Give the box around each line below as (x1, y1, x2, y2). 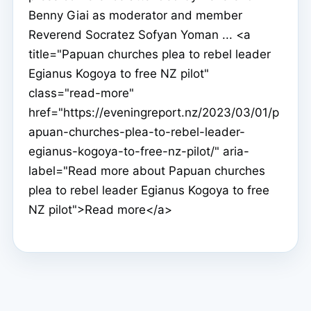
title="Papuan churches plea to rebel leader (28, 47, 271, 61)
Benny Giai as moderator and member (28, 8, 242, 22)
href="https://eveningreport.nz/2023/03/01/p (28, 105, 279, 119)
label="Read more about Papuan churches (28, 163, 265, 178)
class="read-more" (28, 85, 134, 100)
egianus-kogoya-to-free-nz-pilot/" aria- (28, 144, 249, 158)
